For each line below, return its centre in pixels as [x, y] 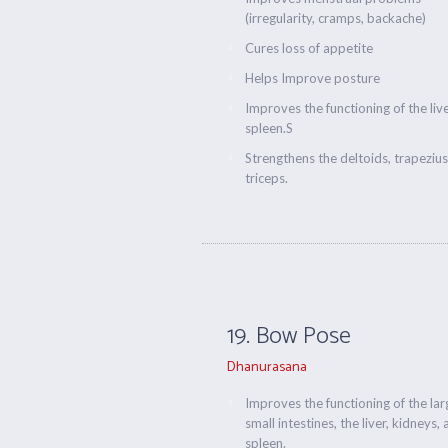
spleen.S [269, 128]
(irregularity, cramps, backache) [336, 18]
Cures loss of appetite [309, 48]
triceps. [267, 178]
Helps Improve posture [313, 78]
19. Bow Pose [289, 336]
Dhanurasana [267, 367]
